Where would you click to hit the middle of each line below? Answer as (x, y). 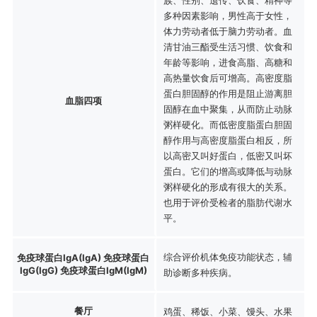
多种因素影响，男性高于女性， (227, 15)
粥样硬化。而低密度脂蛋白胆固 (227, 124)
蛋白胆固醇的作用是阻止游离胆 (227, 93)
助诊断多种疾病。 (200, 272)
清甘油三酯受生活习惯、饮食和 (227, 46)
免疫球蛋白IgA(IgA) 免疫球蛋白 (83, 257)
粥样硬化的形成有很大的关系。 (227, 186)
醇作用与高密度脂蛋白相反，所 (227, 140)
